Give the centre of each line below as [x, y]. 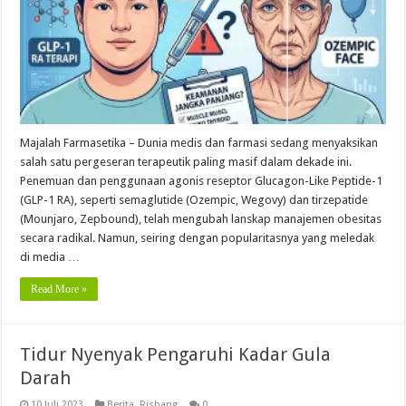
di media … [50, 256]
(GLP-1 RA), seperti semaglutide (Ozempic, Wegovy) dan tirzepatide [194, 199]
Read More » [59, 289]
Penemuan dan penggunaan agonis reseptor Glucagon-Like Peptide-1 [202, 180]
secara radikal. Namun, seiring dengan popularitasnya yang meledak [198, 237]
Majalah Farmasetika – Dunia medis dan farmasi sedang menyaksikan [199, 142]
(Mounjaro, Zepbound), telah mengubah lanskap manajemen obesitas [201, 218]
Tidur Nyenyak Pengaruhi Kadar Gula [176, 354]
